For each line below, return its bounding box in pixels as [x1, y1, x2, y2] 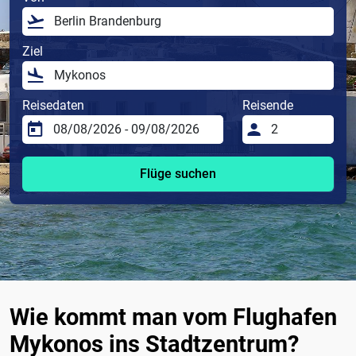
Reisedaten [22, 98, 84, 114]
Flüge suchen [140, 166, 216, 182]
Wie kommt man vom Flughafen [10, 304, 337, 331]
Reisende [242, 98, 294, 114]
